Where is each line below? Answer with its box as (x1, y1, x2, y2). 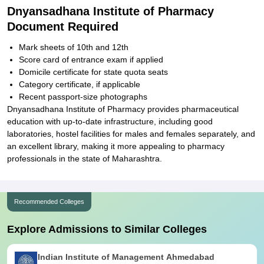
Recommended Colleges (14, 198, 84, 205)
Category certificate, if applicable (19, 80, 140, 89)
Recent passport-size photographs (19, 92, 147, 101)
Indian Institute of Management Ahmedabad (38, 252, 214, 262)
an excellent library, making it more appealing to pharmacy (7, 141, 225, 151)
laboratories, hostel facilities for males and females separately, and (7, 129, 255, 138)
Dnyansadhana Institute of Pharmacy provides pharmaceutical (7, 104, 239, 114)
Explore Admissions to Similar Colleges (7, 223, 207, 235)
